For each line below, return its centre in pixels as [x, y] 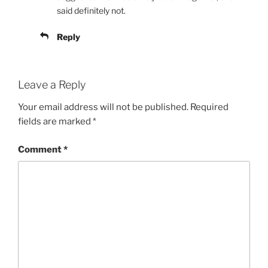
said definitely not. [91, 10]
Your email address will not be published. [103, 107]
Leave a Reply [52, 84]
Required [209, 107]
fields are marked [55, 122]
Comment [41, 149]
